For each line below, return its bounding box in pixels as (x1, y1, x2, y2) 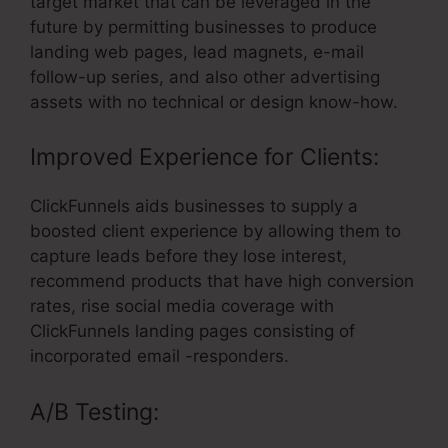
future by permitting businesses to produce (30, 16, 377, 37)
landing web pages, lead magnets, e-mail (30, 41, 364, 62)
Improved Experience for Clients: (30, 143, 379, 172)
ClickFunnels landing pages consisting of (30, 321, 355, 342)
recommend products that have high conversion (30, 271, 414, 292)
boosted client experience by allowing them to (30, 221, 401, 242)
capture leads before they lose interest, (30, 246, 347, 267)
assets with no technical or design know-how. (30, 91, 398, 112)
